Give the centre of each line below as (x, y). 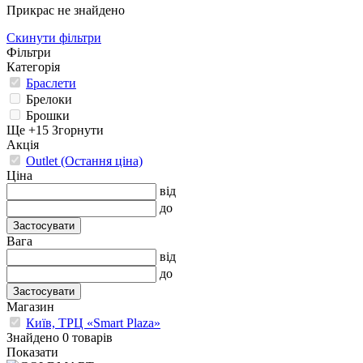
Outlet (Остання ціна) (84, 160)
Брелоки (49, 99)
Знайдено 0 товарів (60, 337)
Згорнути (78, 130)
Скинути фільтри (54, 37)
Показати (32, 352)
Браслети (51, 83)
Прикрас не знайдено (66, 10)
